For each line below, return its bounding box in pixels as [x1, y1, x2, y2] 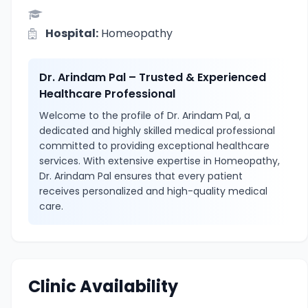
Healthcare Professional [39, 86, 175, 102]
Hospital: [45, 25, 98, 41]
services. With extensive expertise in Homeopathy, [39, 154, 280, 168]
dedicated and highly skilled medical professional [39, 124, 275, 137]
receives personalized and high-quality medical [39, 184, 267, 198]
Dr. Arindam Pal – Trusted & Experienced [39, 69, 266, 85]
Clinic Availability [28, 275, 178, 298]
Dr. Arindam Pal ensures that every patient [39, 169, 243, 183]
